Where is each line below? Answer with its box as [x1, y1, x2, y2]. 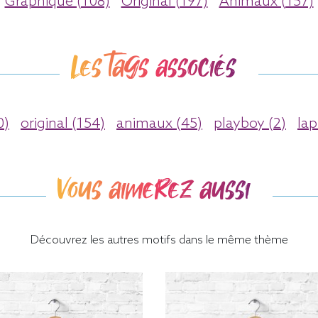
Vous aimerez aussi [57, 170, 250, 208]
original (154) [21, 115, 105, 133]
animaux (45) [116, 115, 202, 133]
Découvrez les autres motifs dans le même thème [30, 233, 288, 247]
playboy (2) [214, 115, 286, 133]
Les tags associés [71, 48, 236, 86]
